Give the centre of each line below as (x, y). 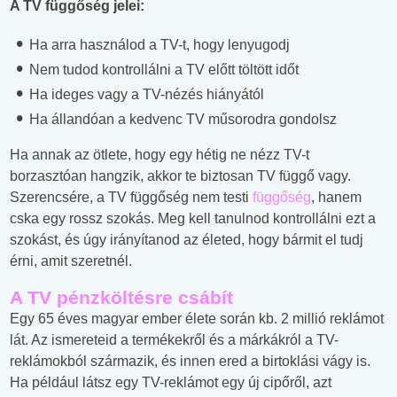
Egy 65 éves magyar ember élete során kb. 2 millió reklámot (197, 319)
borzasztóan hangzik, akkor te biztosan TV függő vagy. (180, 176)
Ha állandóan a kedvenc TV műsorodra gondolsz (181, 120)
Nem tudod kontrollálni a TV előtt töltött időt (162, 70)
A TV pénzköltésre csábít (121, 298)
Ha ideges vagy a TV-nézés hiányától (145, 95)
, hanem (336, 198)
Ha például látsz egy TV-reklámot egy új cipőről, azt (171, 383)
